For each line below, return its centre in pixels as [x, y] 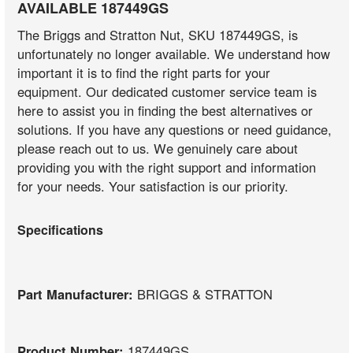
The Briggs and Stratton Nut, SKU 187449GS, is [158, 35]
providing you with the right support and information [167, 167]
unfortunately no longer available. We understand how [174, 54]
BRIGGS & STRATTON [205, 294]
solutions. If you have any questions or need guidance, [175, 130]
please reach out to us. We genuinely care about [158, 149]
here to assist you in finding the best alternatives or [165, 111]
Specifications [61, 229]
